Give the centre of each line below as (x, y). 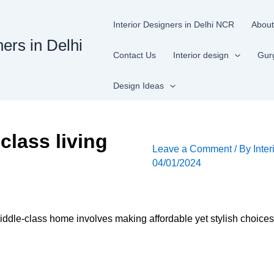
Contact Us (135, 55)
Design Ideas (139, 86)
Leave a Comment (192, 149)
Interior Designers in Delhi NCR (174, 24)
